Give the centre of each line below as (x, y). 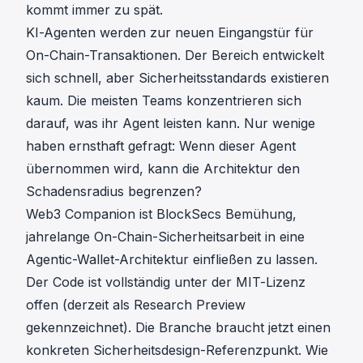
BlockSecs (189, 214)
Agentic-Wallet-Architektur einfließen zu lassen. (172, 259)
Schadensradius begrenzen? (114, 191)
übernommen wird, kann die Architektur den (163, 168)
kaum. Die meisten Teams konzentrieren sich (164, 100)
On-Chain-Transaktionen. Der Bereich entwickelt (175, 55)
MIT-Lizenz (271, 282)
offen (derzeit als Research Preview (136, 304)
